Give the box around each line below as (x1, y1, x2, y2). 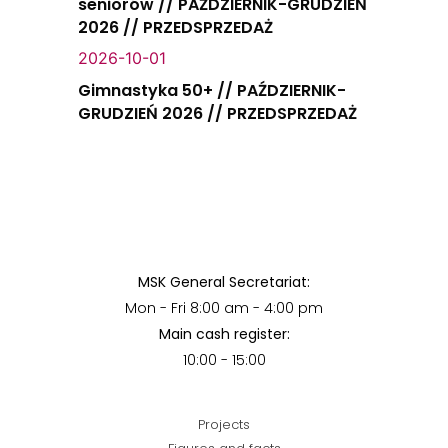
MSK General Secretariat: (138, 271, 310, 292)
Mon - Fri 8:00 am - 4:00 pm (125, 297, 323, 318)
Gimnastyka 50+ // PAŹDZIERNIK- (78, 78, 346, 102)
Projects (198, 415, 250, 435)
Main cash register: (158, 323, 290, 344)
